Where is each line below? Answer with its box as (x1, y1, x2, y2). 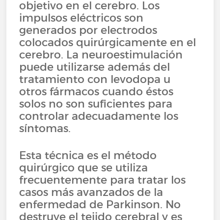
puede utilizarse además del (19, 60, 170, 74)
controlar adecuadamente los (19, 109, 179, 123)
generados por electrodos (19, 23, 158, 37)
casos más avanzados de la (19, 185, 164, 199)
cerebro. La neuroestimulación (19, 48, 183, 61)
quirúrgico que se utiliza (19, 161, 148, 174)
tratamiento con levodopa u (19, 72, 171, 86)
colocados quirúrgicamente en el (19, 35, 196, 49)
